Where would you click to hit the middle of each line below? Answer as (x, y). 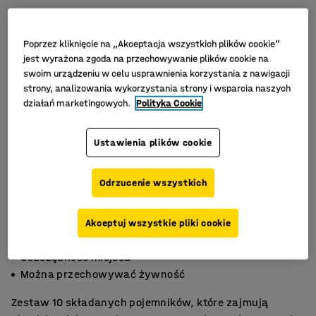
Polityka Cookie (169, 103)
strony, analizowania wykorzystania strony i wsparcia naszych (157, 88)
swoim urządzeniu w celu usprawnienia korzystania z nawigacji (157, 73)
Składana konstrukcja (77, 240)
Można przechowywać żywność (103, 274)
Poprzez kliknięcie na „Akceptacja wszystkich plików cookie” (152, 44)
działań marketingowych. (78, 103)
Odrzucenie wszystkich (153, 183)
